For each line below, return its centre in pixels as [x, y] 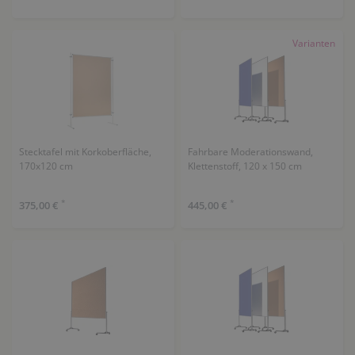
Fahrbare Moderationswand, [250, 151]
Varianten [314, 43]
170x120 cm [46, 166]
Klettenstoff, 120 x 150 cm [244, 166]
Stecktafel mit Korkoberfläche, [85, 151]
